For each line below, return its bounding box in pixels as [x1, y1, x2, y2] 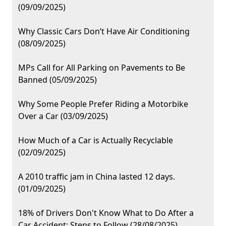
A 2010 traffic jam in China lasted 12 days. [18, 171, 175, 183]
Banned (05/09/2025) [18, 74, 97, 86]
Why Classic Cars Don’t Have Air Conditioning [18, 26, 190, 37]
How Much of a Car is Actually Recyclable [18, 135, 173, 146]
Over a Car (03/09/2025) [18, 110, 108, 122]
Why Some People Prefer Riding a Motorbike [18, 98, 188, 110]
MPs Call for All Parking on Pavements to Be [18, 62, 185, 74]
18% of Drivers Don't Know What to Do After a [18, 207, 194, 219]
